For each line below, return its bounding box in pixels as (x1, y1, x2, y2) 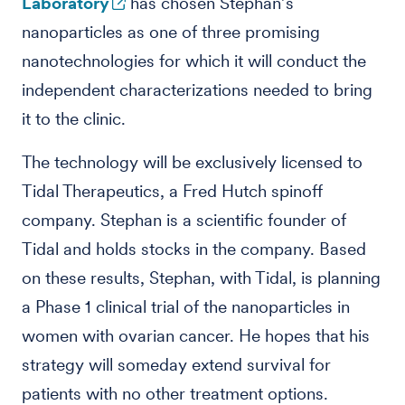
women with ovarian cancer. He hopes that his (22, 325, 370, 346)
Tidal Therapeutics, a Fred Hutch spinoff (22, 181, 323, 202)
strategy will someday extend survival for (22, 354, 331, 375)
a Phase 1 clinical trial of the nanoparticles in (22, 297, 350, 317)
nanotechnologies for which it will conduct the (22, 51, 366, 71)
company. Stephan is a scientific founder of (22, 210, 346, 231)
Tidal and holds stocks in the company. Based (22, 239, 366, 259)
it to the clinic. (22, 108, 126, 129)
